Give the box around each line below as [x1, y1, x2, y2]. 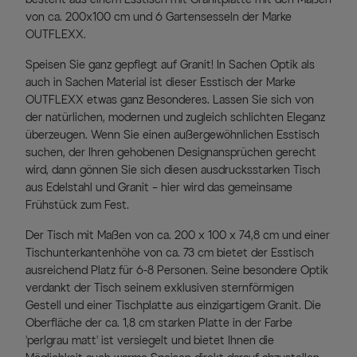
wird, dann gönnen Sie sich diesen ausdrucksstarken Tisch [25, 163, 320, 177]
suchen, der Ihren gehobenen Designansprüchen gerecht [25, 145, 316, 159]
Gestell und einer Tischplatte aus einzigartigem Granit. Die [25, 298, 321, 312]
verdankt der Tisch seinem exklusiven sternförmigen [25, 280, 294, 295]
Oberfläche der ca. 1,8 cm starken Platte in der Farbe [25, 316, 292, 330]
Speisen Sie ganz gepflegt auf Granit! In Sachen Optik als [25, 57, 315, 72]
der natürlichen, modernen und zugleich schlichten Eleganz [25, 110, 325, 124]
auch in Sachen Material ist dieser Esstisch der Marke [25, 75, 296, 89]
